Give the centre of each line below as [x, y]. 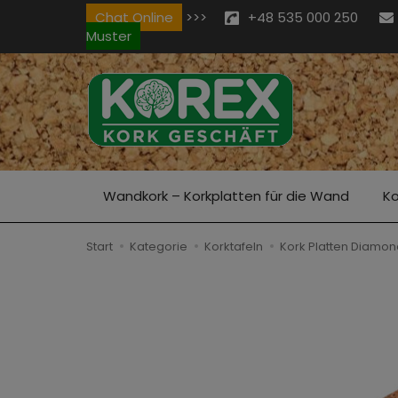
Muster [109, 36]
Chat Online [134, 17]
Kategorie [159, 247]
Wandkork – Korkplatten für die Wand [226, 196]
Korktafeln [234, 247]
